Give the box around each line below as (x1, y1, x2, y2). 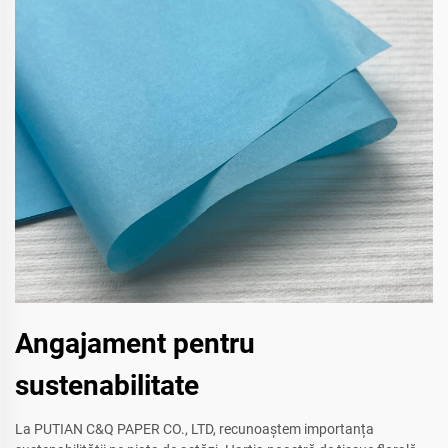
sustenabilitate (15, 369, 199, 403)
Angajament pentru (15, 327, 255, 361)
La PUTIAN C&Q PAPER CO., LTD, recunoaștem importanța (15, 421, 374, 438)
